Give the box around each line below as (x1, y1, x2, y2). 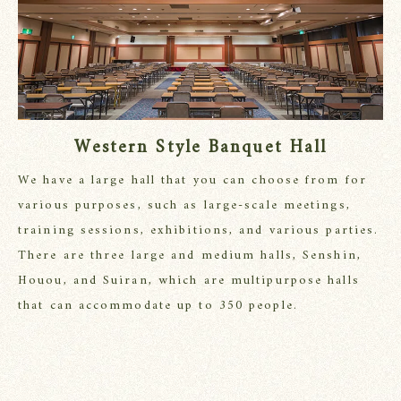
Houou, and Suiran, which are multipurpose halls (18, 269, 360, 293)
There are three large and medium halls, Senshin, (18, 244, 362, 268)
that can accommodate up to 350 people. (18, 294, 298, 318)
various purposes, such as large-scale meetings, (18, 194, 351, 218)
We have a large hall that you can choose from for (18, 169, 367, 192)
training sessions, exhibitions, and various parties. (18, 219, 380, 243)
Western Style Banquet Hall (73, 132, 328, 165)
